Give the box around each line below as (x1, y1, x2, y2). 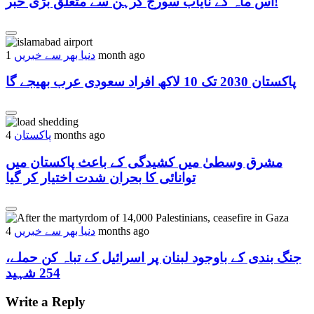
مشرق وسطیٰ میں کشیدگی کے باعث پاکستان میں (6, 154, 282, 170)
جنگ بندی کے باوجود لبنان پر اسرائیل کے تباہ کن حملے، (6, 250, 301, 266)
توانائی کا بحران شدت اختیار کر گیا (6, 170, 196, 185)
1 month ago (95, 48, 145, 61)
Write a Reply (6, 294, 86, 309)
